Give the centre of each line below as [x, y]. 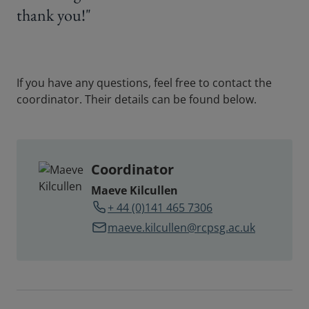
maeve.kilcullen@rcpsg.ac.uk [181, 227]
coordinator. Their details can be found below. [137, 100]
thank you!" [54, 15]
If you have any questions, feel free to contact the [144, 83]
